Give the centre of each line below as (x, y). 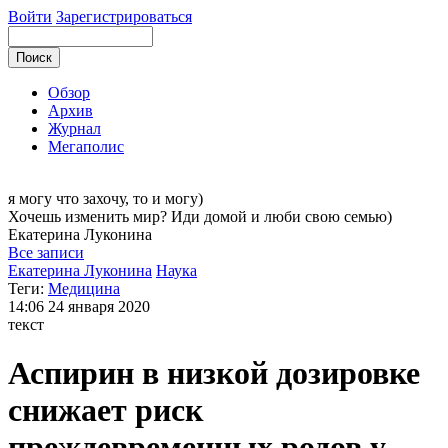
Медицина (84, 288)
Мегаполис (86, 146)
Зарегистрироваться (124, 16)
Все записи (46, 252)
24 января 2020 (99, 306)
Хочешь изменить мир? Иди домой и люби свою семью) (200, 216)
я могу (32, 198)
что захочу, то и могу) (129, 198)
